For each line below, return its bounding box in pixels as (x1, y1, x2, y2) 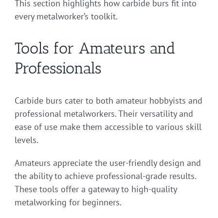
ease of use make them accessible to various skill (15, 121, 201, 132)
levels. (15, 134, 38, 145)
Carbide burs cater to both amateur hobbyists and (15, 94, 202, 106)
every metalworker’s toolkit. (15, 10, 118, 22)
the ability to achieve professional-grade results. (15, 170, 196, 182)
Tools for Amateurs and (15, 38, 176, 57)
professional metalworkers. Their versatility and (15, 108, 193, 119)
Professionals (15, 58, 101, 77)
